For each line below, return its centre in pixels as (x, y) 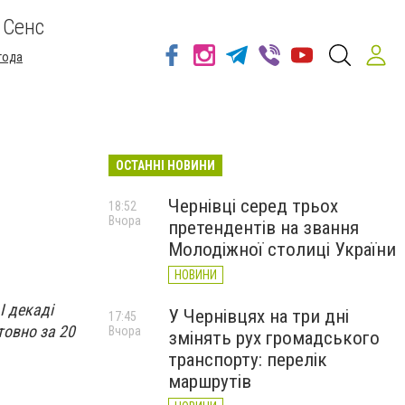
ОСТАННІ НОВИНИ (165, 165)
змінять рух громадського (274, 338)
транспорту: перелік (248, 360)
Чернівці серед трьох (253, 206)
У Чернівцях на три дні (259, 316)
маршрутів (210, 381)
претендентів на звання (264, 228)
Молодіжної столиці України (282, 250)
